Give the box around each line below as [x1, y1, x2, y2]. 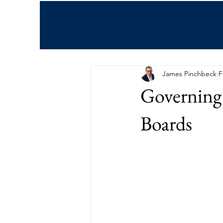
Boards [140, 111, 192, 136]
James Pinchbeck [162, 69, 217, 78]
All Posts [91, 30, 117, 40]
